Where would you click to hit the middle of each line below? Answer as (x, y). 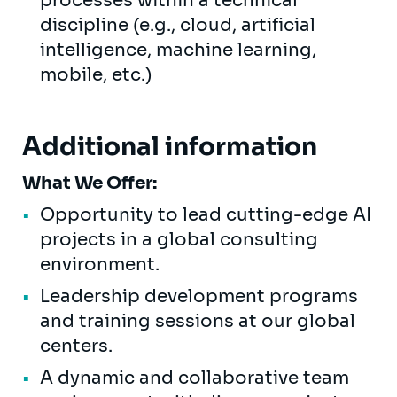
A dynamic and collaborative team (195, 378)
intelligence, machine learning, (178, 50)
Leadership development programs (199, 296)
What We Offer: (91, 183)
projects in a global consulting (179, 239)
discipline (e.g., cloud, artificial (178, 25)
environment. (102, 264)
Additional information (170, 146)
